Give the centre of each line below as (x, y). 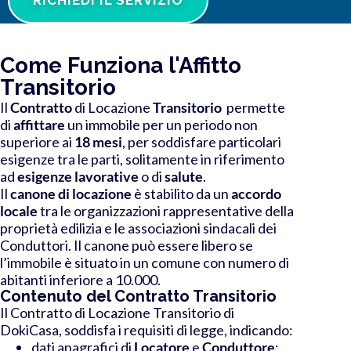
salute (184, 176)
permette (255, 107)
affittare (40, 124)
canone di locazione (72, 193)
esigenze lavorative (79, 176)
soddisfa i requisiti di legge (144, 329)
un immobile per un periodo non (163, 124)
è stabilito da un (181, 193)
